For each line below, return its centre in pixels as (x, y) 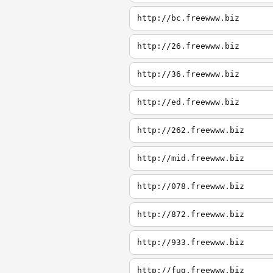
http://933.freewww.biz (191, 242)
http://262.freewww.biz (191, 130)
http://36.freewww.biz (188, 74)
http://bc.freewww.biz (188, 18)
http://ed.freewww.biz (188, 102)
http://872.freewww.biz (191, 214)
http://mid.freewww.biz (191, 158)
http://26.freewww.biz (188, 46)
